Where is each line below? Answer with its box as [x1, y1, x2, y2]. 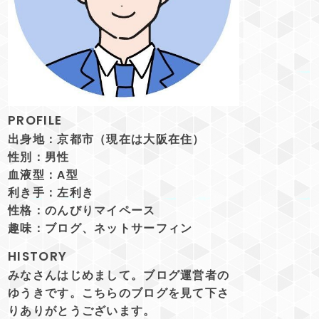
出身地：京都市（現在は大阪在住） [8, 130, 205, 147]
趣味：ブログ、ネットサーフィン [8, 219, 193, 236]
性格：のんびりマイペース [8, 202, 156, 219]
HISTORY [8, 248, 68, 266]
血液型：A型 [8, 166, 78, 183]
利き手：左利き [8, 184, 95, 201]
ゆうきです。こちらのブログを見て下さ [8, 285, 230, 302]
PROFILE [8, 111, 63, 129]
